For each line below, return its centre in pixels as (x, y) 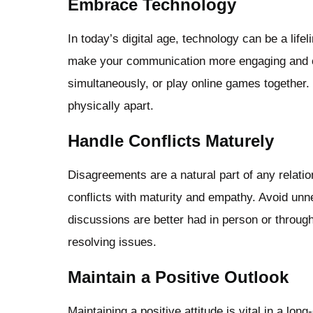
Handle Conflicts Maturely (171, 140)
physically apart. (111, 105)
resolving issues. (112, 242)
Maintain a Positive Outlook (178, 277)
